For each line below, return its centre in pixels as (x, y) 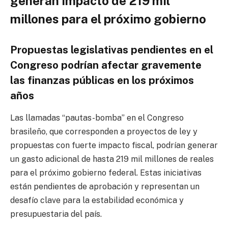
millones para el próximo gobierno (108, 19)
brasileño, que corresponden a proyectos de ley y (104, 132)
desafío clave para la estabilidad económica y (97, 201)
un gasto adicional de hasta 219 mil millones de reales (112, 159)
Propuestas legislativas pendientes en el (112, 49)
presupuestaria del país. (56, 214)
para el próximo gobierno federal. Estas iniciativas (106, 173)
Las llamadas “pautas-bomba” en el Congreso (97, 118)
